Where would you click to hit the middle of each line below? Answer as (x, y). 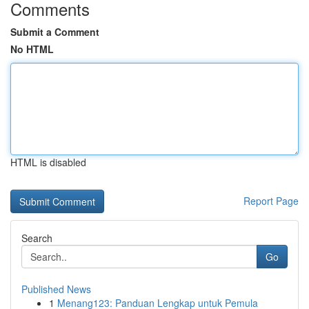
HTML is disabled (48, 162)
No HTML (32, 49)
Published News (56, 289)
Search (37, 238)
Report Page (271, 201)
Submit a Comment (55, 32)
